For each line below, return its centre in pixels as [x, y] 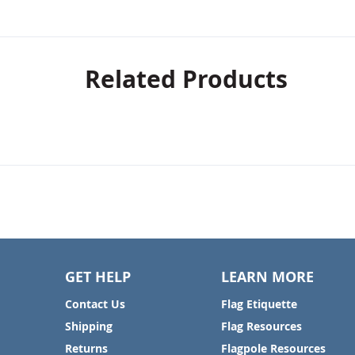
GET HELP [98, 277]
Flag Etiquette [259, 304]
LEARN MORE [267, 277]
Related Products [186, 79]
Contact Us [95, 304]
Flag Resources [261, 326]
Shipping [89, 326]
